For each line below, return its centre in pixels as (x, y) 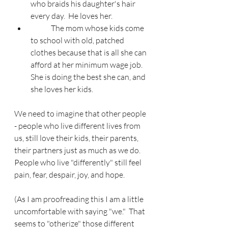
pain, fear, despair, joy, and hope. (69, 175)
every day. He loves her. (72, 16)
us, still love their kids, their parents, (77, 138)
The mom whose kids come (41, 28)
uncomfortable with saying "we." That (80, 211)
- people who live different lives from (78, 126)
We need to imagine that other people (81, 114)
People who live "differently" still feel (79, 163)
